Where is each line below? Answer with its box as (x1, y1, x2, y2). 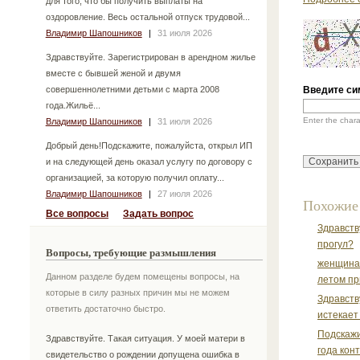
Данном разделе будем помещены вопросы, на (46, 271, 239, 281)
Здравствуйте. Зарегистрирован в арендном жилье (45, 51, 256, 62)
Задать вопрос (123, 207, 194, 219)
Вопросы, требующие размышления (46, 246, 216, 259)
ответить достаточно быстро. (46, 303, 166, 313)
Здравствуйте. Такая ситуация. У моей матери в (45, 333, 245, 344)
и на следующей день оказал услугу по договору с (45, 156, 252, 166)
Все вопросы (46, 207, 108, 219)
